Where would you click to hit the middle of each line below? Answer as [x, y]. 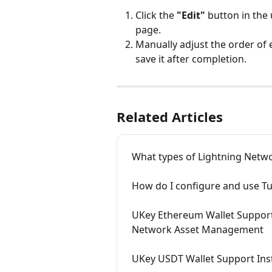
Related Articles [170, 116]
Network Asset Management [198, 229]
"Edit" [191, 15]
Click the [156, 15]
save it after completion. [191, 59]
